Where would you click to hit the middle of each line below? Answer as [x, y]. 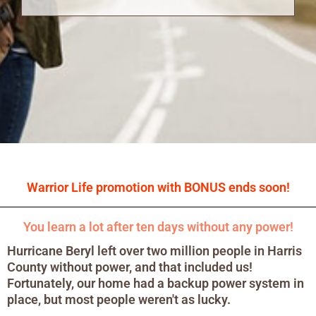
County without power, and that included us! [130, 267]
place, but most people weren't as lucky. [119, 299]
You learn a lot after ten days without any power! [158, 227]
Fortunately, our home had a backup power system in [156, 283]
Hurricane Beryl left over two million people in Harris [154, 251]
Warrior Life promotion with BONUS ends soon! [158, 187]
